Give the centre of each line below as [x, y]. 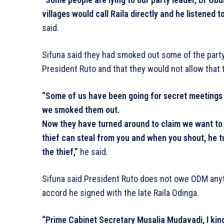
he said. [93, 151]
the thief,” [60, 151]
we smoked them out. [81, 109]
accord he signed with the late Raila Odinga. [120, 192]
